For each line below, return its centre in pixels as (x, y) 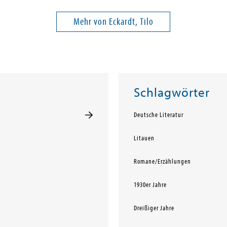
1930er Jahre (150, 185)
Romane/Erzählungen (162, 162)
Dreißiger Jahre (154, 208)
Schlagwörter (172, 93)
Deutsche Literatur (158, 115)
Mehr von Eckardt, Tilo (113, 22)
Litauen (144, 138)
